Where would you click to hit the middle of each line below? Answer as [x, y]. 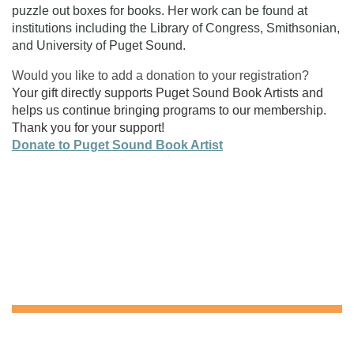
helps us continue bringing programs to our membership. [169, 110]
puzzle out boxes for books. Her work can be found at [160, 10]
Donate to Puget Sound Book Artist [117, 145]
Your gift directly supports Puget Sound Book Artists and [168, 92]
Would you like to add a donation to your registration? [160, 75]
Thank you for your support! [88, 127]
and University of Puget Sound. [99, 45]
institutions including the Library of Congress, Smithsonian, [176, 28]
